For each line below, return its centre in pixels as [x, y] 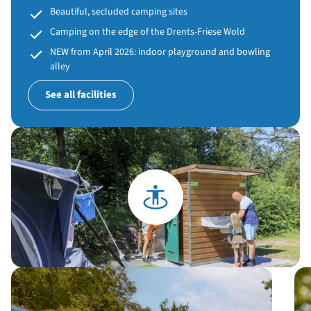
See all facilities [81, 95]
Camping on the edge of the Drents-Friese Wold [148, 32]
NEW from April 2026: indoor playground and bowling [160, 52]
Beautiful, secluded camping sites [119, 11]
